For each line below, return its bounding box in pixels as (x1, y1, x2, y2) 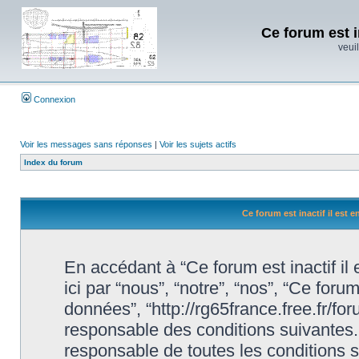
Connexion (31, 95, 75, 104)
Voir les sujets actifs (159, 139, 236, 149)
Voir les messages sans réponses (20, 139, 152, 149)
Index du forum (24, 158, 83, 167)
